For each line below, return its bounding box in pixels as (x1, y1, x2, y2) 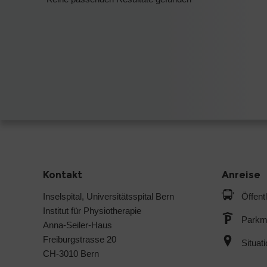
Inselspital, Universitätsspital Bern (43, 191, 174, 202)
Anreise (222, 169, 260, 181)
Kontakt (43, 169, 82, 181)
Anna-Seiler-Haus (43, 220, 112, 231)
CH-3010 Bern (43, 249, 99, 259)
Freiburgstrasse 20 (43, 234, 116, 245)
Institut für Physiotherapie (43, 206, 141, 216)
